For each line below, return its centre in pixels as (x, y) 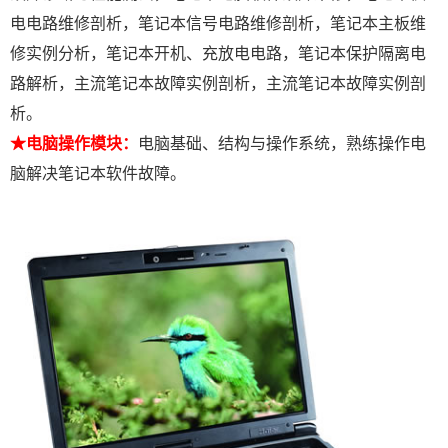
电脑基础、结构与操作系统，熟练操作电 (282, 143)
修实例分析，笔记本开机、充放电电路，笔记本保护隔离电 (218, 53)
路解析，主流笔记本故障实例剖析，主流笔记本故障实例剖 (218, 83)
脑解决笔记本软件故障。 (98, 173)
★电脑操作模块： (74, 143)
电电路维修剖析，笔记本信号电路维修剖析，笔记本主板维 (218, 23)
